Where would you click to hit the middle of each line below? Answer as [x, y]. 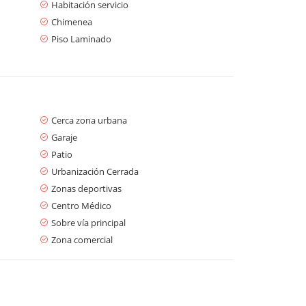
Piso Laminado [81, 39]
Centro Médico [81, 205]
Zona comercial [82, 239]
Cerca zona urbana [89, 120]
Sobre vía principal [88, 222]
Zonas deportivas [86, 188]
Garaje [64, 137]
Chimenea [72, 22]
